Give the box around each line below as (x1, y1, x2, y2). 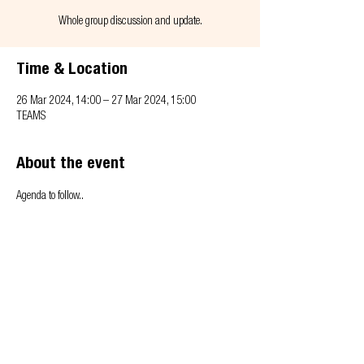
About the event (16, 157, 125, 173)
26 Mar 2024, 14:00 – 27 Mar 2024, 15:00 (16, 96, 196, 107)
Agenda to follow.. (16, 191, 84, 202)
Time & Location (16, 63, 128, 79)
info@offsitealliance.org (8, 323, 119, 336)
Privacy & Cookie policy (8, 305, 119, 318)
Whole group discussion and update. (58, 16, 202, 28)
